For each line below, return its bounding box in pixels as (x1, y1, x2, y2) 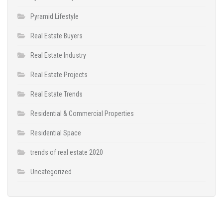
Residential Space (30, 129, 81, 137)
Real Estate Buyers (30, 32, 83, 40)
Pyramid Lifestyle (30, 12, 79, 21)
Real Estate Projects (30, 71, 88, 79)
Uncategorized (30, 168, 72, 176)
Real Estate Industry (30, 51, 86, 60)
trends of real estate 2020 (30, 148, 103, 157)
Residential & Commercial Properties (30, 110, 134, 118)
